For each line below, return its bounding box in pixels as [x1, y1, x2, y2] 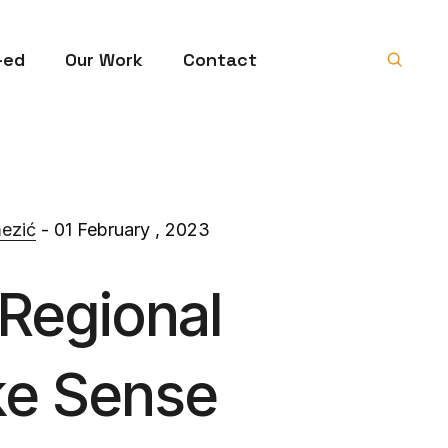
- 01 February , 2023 [36, 218, 210, 240]
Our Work [65, 47, 143, 71]
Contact [183, 47, 257, 71]
